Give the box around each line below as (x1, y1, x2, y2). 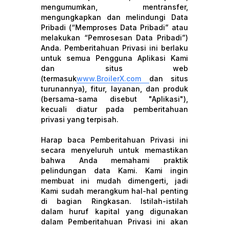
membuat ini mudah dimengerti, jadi (41, 176, 188, 185)
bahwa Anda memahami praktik (41, 156, 188, 165)
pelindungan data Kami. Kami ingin (41, 166, 188, 175)
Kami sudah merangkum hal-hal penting (41, 187, 188, 195)
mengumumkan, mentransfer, (41, 3, 188, 11)
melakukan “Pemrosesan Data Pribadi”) (41, 33, 188, 42)
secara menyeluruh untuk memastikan (41, 146, 188, 154)
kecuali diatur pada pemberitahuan (41, 105, 188, 113)
